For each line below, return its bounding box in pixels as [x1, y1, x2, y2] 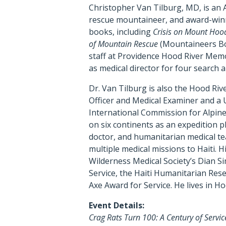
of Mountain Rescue [89, 38, 158, 50]
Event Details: [89, 200, 145, 211]
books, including [89, 26, 153, 38]
